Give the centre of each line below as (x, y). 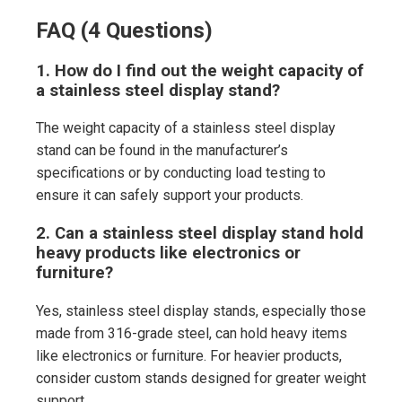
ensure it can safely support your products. (170, 196)
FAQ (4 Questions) (124, 30)
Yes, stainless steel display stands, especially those (201, 310)
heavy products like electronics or (168, 253)
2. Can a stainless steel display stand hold (200, 234)
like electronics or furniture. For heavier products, (189, 355)
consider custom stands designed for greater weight (201, 378)
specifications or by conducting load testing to (181, 173)
